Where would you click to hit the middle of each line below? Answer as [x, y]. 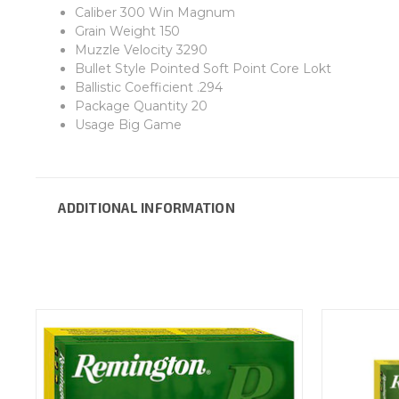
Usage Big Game [128, 124]
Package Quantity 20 [141, 106]
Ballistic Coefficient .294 [148, 87]
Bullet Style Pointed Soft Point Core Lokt [203, 68]
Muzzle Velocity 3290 [141, 49]
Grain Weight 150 [127, 31]
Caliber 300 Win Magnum [155, 12]
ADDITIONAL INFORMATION [147, 207]
